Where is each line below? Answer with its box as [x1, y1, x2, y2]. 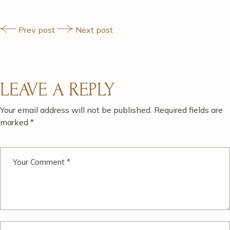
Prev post [18, 25, 55, 35]
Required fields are [154, 105, 223, 115]
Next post [75, 25, 113, 35]
